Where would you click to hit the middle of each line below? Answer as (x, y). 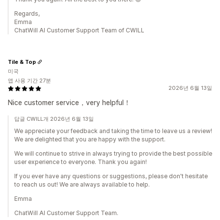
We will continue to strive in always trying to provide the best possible (113, 154)
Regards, (27, 14)
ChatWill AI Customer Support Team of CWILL (79, 30)
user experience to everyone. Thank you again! (81, 162)
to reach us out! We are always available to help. (82, 185)
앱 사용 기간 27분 (29, 81)
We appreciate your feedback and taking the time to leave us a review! (113, 131)
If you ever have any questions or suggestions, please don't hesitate (111, 176)
